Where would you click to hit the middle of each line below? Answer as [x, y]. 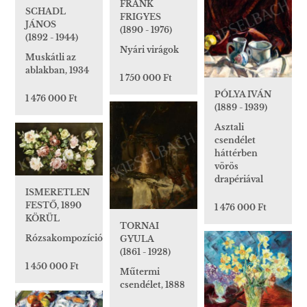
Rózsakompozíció [64, 238]
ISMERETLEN [58, 193]
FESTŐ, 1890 [53, 206]
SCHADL [46, 12]
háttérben [236, 153]
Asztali [229, 127]
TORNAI [139, 226]
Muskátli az [51, 58]
